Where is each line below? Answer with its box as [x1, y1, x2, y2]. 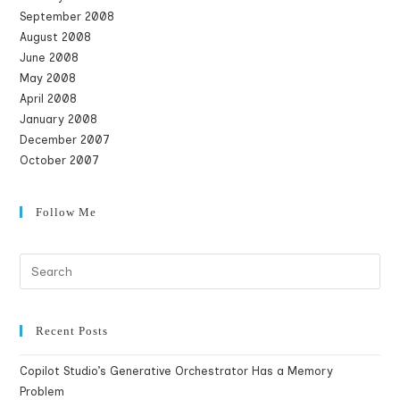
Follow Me [36, 205, 97, 219]
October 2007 [20, 154, 100, 167]
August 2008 [20, 30, 92, 44]
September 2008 [20, 10, 115, 23]
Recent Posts [36, 324, 109, 337]
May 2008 [20, 71, 77, 85]
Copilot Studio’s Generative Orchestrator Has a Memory [20, 364, 334, 378]
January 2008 [20, 112, 98, 126]
